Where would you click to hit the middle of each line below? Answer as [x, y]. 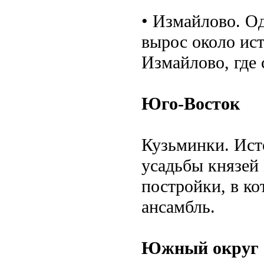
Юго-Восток [191, 103]
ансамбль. [178, 207]
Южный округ [200, 248]
